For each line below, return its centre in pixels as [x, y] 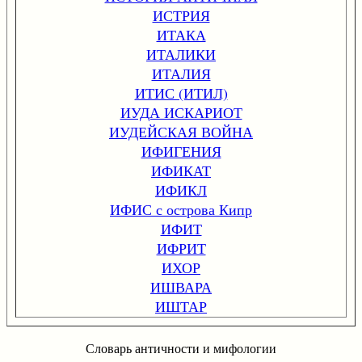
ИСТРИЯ [181, 15]
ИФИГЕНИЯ [181, 151]
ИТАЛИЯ [181, 74]
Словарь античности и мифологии [181, 348]
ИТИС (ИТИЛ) [181, 93]
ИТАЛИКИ [181, 54]
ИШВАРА [181, 287]
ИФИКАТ [181, 170]
